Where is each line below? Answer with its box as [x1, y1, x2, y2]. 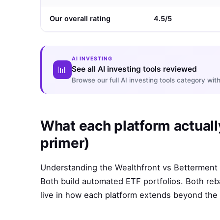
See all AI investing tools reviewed [72, 64, 197, 74]
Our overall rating [50, 14, 110, 24]
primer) [40, 135, 90, 152]
